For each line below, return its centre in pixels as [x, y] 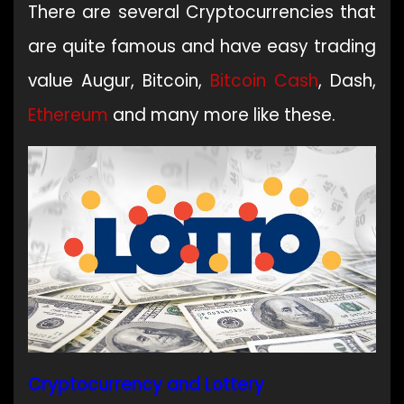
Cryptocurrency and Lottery [146, 385]
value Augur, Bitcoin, [119, 81]
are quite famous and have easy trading [202, 47]
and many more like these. [222, 115]
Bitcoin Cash [264, 81]
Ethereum [68, 115]
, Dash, [347, 81]
